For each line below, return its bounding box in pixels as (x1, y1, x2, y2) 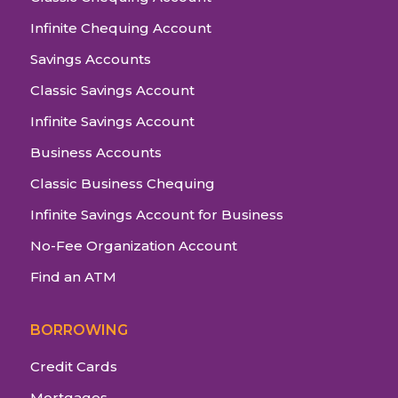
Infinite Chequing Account (30, 20, 211, 37)
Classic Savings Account (30, 82, 195, 99)
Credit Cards (30, 358, 117, 376)
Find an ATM (30, 268, 116, 286)
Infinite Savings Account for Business (30, 206, 283, 224)
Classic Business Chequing (30, 175, 215, 193)
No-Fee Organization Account (30, 237, 237, 255)
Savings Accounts (30, 51, 151, 68)
